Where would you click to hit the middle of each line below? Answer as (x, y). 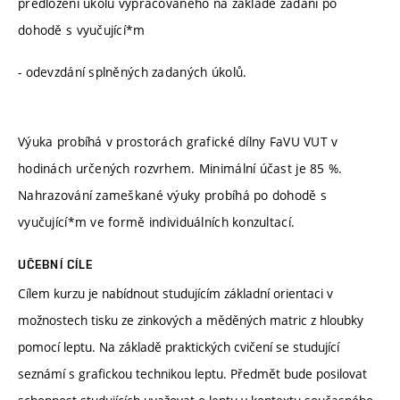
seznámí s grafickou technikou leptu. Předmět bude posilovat (192, 373)
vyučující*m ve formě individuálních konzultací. (158, 221)
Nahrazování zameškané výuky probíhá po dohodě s (173, 195)
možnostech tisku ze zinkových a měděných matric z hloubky (191, 320)
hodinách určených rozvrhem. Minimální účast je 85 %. (180, 168)
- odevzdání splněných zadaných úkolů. (133, 72)
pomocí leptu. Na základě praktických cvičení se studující (179, 346)
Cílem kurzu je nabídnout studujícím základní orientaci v (175, 293)
